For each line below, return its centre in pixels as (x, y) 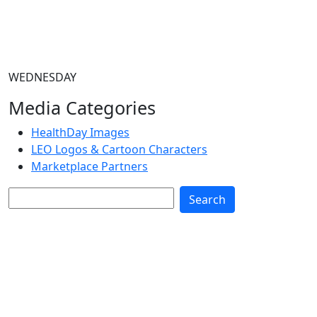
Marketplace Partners (90, 166)
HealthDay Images (80, 132)
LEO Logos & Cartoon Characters (119, 149)
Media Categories (82, 108)
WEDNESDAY (42, 77)
